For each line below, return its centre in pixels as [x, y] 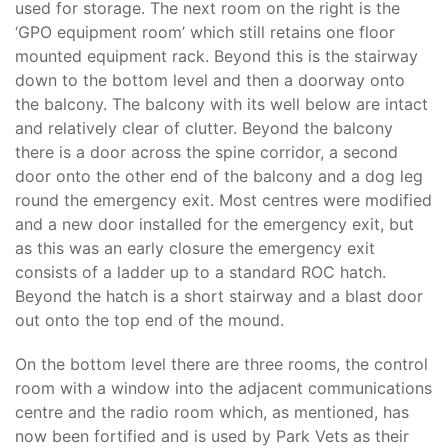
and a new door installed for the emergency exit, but [214, 224]
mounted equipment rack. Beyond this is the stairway [216, 56]
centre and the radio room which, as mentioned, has [212, 412]
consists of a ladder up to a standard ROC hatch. [200, 272]
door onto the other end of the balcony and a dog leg [219, 176]
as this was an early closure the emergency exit [195, 248]
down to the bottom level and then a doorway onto [210, 80]
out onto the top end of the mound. [149, 320]
